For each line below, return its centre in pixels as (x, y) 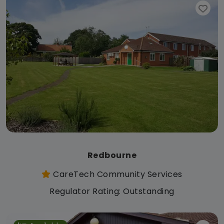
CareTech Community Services (116, 174)
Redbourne (112, 155)
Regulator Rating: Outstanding (112, 191)
